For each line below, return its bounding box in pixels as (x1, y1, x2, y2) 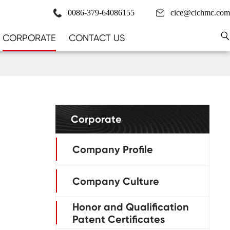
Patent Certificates (72, 213, 165, 225)
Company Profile (72, 143, 153, 156)
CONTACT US (68, 32, 125, 43)
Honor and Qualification (72, 200, 189, 213)
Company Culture (72, 175, 159, 187)
